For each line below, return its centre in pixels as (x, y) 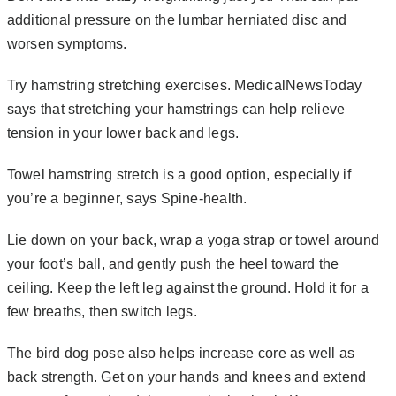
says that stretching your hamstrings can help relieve (176, 110)
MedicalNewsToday (298, 86)
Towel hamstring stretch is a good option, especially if (179, 175)
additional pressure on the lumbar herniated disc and (177, 20)
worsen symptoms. (71, 44)
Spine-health (202, 199)
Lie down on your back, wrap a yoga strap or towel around (193, 240)
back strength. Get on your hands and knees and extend (187, 377)
